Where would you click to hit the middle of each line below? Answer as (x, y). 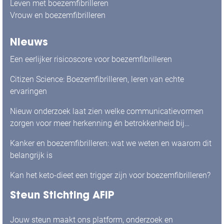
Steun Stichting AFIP (62, 195)
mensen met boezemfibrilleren (63, 135)
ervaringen (28, 91)
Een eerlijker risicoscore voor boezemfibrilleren (91, 59)
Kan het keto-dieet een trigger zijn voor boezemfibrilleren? (110, 175)
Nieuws (29, 42)
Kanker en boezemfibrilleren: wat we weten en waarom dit (111, 143)
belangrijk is (31, 155)
